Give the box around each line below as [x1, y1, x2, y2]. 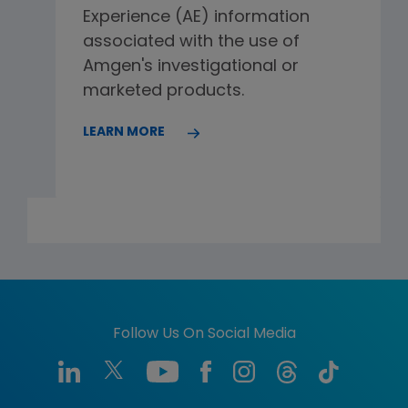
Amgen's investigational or [83, 57, 300, 76]
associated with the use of [83, 33, 301, 51]
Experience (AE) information [83, 8, 311, 26]
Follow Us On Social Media [112, 326, 296, 342]
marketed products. [83, 82, 245, 100]
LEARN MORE [83, 126, 166, 140]
